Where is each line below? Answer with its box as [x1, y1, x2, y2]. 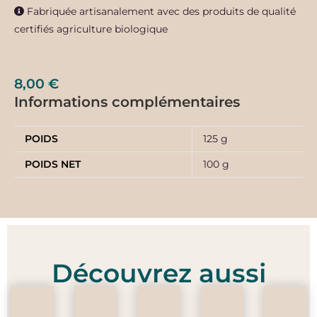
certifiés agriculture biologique [14, 22, 168, 35]
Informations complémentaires [14, 93, 240, 110]
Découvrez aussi [51, 257, 266, 289]
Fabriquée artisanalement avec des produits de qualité [24, 4, 296, 18]
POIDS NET [25, 157, 81, 171]
